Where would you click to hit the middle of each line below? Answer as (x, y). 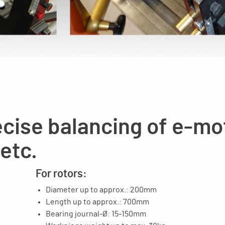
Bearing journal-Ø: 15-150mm (96, 214)
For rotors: (61, 174)
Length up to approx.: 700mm (97, 202)
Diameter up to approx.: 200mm (101, 190)
